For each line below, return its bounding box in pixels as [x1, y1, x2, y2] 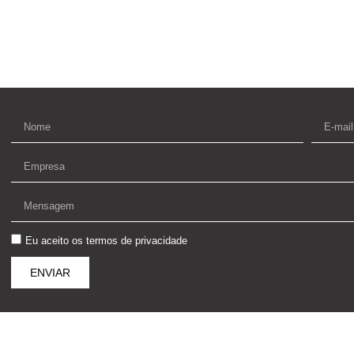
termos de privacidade [86, 234, 187, 247]
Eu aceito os [25, 234, 86, 247]
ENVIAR [30, 265, 70, 279]
